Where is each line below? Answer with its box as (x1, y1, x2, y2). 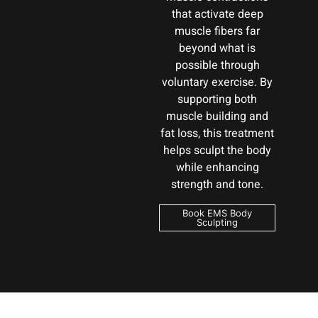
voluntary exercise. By (162, 74, 273, 92)
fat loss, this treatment (160, 125, 274, 143)
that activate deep (171, 6, 263, 23)
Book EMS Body (182, 207, 252, 219)
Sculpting (197, 216, 238, 229)
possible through (175, 57, 260, 75)
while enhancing (175, 159, 259, 177)
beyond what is (179, 40, 256, 57)
